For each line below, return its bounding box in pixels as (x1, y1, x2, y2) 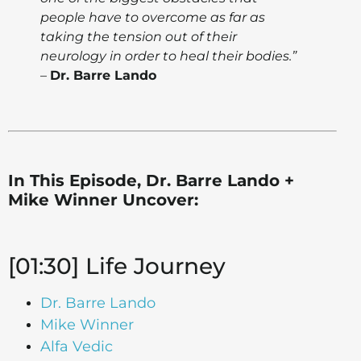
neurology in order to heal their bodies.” (40, 48, 297, 64)
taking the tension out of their (40, 28, 237, 44)
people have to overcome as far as (40, 9, 265, 25)
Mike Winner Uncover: (8, 189, 198, 210)
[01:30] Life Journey (8, 251, 226, 280)
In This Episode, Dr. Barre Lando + (8, 170, 294, 190)
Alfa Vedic (40, 337, 113, 355)
